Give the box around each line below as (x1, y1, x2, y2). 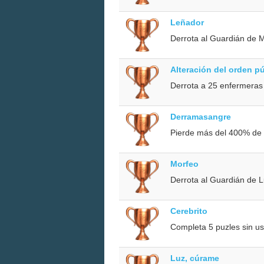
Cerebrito (170, 206, 207, 216)
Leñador (170, 17, 204, 27)
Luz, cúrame (170, 253, 219, 263)
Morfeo (170, 159, 199, 169)
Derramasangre (170, 111, 231, 121)
